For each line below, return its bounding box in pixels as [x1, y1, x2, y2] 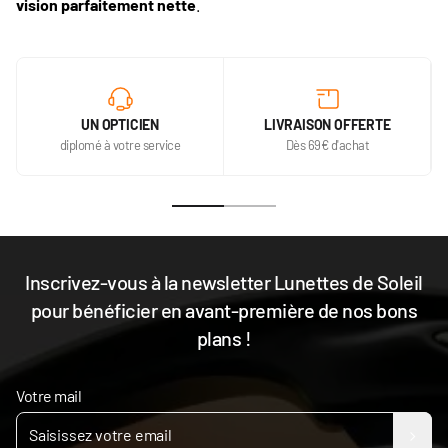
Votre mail [16, 386, 81, 405]
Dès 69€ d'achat [285, 137, 370, 153]
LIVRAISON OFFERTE [263, 116, 391, 133]
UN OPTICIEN [81, 116, 159, 133]
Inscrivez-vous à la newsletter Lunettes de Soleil [25, 270, 423, 294]
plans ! [196, 326, 252, 350]
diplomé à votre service [59, 137, 181, 153]
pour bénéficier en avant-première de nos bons [30, 298, 418, 322]
